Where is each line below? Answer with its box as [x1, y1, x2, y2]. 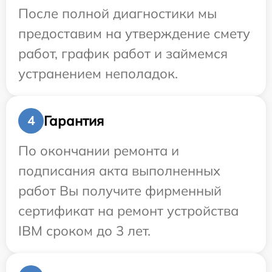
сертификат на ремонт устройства [18, 202, 239, 220]
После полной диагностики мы [18, 5, 217, 22]
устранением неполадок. [18, 65, 178, 83]
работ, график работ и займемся [18, 45, 228, 63]
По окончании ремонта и [18, 142, 179, 160]
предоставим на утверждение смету [18, 25, 250, 42]
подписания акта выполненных [18, 162, 220, 180]
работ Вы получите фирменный [18, 182, 222, 200]
